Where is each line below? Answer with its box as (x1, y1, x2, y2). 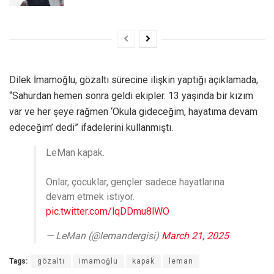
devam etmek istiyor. (46, 191, 135, 203)
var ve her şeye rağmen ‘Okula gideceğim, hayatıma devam (9, 106, 257, 118)
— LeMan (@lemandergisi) (46, 230, 161, 242)
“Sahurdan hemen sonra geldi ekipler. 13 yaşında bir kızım (9, 90, 253, 102)
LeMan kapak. (46, 147, 105, 159)
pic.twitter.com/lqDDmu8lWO (46, 206, 169, 218)
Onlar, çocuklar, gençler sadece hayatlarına (46, 176, 224, 188)
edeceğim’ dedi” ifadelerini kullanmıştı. (9, 122, 173, 134)
